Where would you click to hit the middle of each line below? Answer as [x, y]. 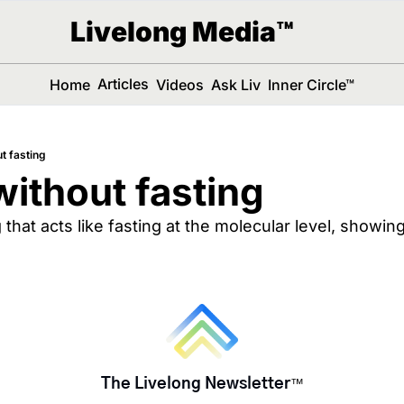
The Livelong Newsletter [195, 384]
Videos [179, 84]
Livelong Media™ [182, 32]
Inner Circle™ [311, 84]
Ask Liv [235, 84]
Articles [123, 84]
